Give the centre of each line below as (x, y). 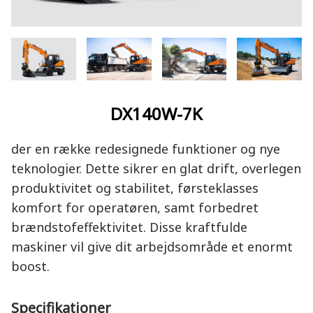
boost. (30, 266)
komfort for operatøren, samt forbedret (135, 207)
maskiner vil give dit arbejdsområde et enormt (152, 246)
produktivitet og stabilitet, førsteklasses (135, 188)
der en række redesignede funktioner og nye (146, 148)
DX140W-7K (156, 113)
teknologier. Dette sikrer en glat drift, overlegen (156, 168)
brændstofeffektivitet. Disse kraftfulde (129, 227)
